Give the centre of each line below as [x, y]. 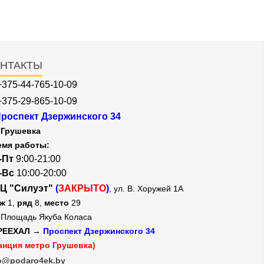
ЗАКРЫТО [82, 188]
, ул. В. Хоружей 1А [146, 189]
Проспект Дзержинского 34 [99, 231]
